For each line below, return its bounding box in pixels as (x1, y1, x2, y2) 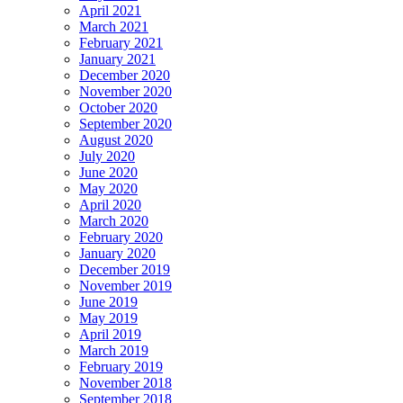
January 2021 (79, 51, 156, 67)
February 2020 (79, 229, 163, 246)
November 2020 (79, 84, 172, 100)
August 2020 (79, 132, 153, 148)
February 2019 (79, 359, 163, 375)
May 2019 (79, 310, 138, 327)
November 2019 (79, 278, 172, 294)
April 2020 (79, 197, 141, 213)
